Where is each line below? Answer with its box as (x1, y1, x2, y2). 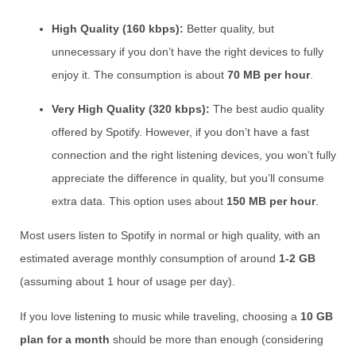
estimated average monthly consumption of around (20, 252, 279, 265)
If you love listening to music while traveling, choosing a (20, 309, 300, 323)
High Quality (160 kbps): (52, 21, 184, 35)
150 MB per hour (226, 195, 315, 208)
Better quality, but (184, 21, 274, 35)
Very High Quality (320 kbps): (52, 103, 210, 116)
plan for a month (20, 332, 110, 346)
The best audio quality (210, 103, 324, 116)
